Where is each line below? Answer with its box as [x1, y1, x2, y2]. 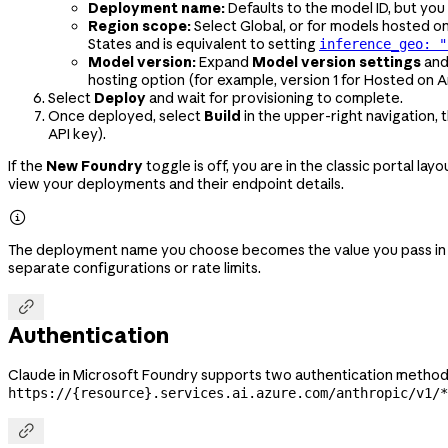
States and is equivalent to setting [88, 34, 319, 53]
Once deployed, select [48, 106, 204, 125]
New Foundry [46, 156, 143, 175]
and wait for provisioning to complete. [146, 88, 403, 107]
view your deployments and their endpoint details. [8, 174, 344, 193]
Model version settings [252, 52, 421, 71]
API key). [48, 124, 106, 143]
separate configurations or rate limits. [8, 258, 261, 277]
